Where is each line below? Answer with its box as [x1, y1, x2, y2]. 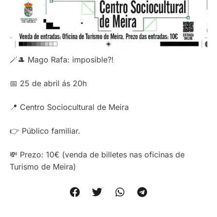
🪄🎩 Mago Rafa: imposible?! [10, 55, 114, 65]
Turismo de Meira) [10, 162, 76, 172]
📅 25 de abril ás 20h [10, 78, 87, 89]
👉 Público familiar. [10, 126, 80, 136]
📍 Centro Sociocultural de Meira [10, 102, 129, 112]
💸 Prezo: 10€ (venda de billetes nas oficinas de [10, 150, 185, 160]
